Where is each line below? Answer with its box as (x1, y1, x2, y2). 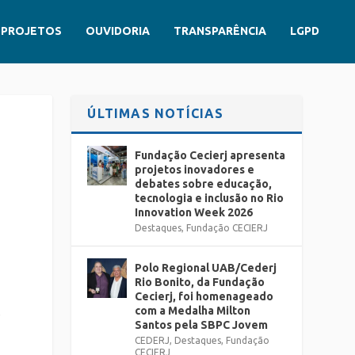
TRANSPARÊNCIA (174, 25, 266, 37)
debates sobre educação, (135, 177, 273, 190)
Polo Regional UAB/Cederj (135, 261, 277, 274)
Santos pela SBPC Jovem (135, 319, 269, 331)
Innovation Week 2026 (135, 206, 254, 219)
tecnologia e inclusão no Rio (135, 192, 284, 204)
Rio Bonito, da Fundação (135, 276, 265, 288)
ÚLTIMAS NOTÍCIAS (87, 106, 224, 120)
